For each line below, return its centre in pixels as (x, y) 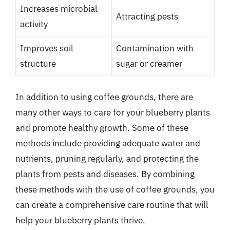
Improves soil (47, 48)
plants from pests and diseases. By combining (105, 174)
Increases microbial (59, 9)
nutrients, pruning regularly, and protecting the (107, 158)
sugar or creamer (149, 64)
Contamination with (155, 48)
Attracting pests (147, 16)
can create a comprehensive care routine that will (112, 205)
